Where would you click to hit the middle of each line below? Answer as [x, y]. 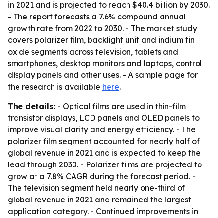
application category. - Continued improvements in [103, 211]
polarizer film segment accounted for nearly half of [104, 141]
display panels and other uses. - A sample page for [103, 75]
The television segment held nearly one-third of [96, 188]
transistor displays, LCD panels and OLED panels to [104, 118]
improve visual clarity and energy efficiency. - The [102, 129]
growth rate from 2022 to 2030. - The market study [102, 28]
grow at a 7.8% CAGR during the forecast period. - [102, 176]
